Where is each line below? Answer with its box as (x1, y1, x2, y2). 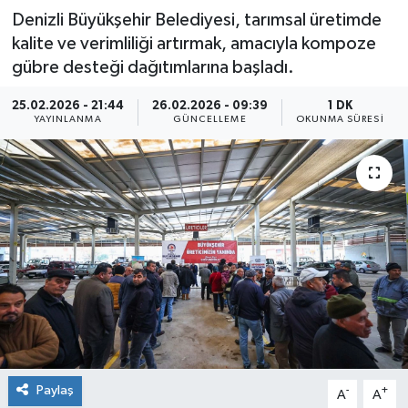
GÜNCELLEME (172, 115, 247, 125)
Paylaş (36, 383, 74, 398)
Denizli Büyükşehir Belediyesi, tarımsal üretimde (11, 10, 382, 29)
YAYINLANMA (33, 115, 102, 125)
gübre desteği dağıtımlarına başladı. (11, 57, 294, 76)
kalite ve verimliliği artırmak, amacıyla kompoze (11, 34, 376, 53)
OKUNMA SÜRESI (295, 115, 384, 125)
